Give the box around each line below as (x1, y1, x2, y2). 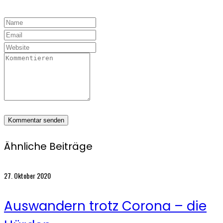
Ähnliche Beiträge (4, 139, 93, 153)
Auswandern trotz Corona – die (4, 197, 207, 216)
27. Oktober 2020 (4, 170, 51, 181)
